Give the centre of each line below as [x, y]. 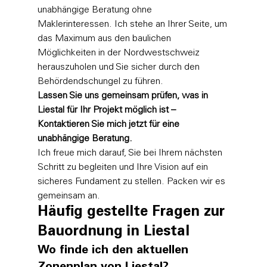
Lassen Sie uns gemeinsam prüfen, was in [124, 96]
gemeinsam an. [69, 196]
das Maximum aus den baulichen [105, 38]
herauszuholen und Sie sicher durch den [119, 67]
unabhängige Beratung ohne [96, 10]
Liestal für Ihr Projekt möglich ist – [108, 110]
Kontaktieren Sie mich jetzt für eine [109, 124]
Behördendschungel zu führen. [100, 81]
